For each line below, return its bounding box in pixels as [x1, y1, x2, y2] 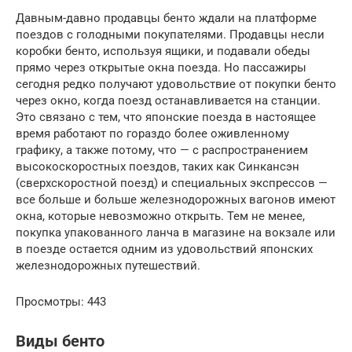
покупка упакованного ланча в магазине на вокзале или [16, 225, 335, 240]
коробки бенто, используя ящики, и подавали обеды [16, 43, 310, 58]
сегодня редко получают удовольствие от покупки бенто [16, 76, 336, 91]
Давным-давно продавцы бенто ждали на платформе [16, 10, 317, 25]
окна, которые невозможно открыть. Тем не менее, [16, 208, 305, 223]
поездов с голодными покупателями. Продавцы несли [16, 27, 324, 42]
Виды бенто [16, 332, 104, 350]
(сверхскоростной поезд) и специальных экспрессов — [16, 175, 328, 190]
